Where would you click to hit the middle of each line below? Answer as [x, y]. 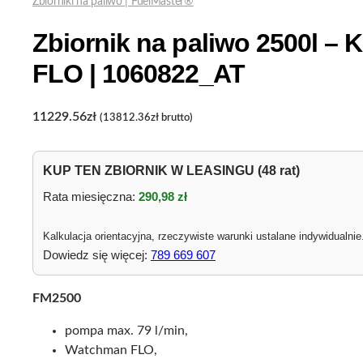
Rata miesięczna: [91, 196]
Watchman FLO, [111, 350]
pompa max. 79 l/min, [126, 330]
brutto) [176, 117]
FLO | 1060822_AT [139, 74]
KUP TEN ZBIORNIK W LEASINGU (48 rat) [171, 170]
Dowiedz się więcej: [97, 254]
